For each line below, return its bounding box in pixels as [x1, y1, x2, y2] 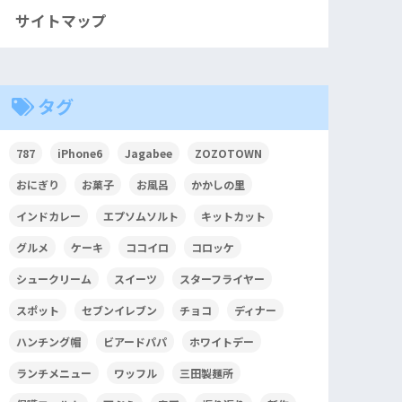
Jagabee [125, 144, 173, 161]
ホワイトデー [189, 333, 255, 349]
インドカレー [16, 207, 82, 223]
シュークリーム [16, 270, 92, 286]
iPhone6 [57, 144, 103, 161]
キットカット [201, 207, 267, 223]
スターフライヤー [179, 270, 266, 286]
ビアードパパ [103, 333, 168, 349]
